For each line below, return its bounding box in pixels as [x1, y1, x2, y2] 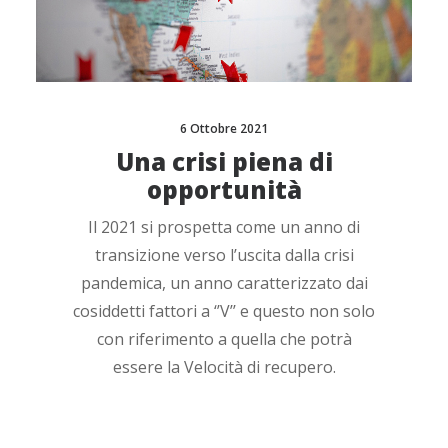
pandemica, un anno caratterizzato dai [80, 271, 368, 294]
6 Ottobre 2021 [180, 119, 268, 137]
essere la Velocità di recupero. [112, 355, 336, 378]
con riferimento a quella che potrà [96, 327, 352, 350]
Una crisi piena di [115, 144, 333, 178]
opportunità [146, 172, 302, 206]
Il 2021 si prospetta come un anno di [88, 215, 360, 238]
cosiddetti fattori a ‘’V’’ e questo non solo [73, 299, 375, 322]
